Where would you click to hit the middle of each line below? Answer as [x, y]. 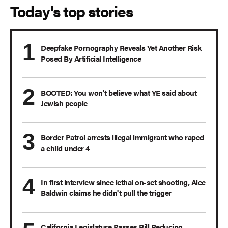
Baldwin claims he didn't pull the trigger [106, 193]
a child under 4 [65, 148]
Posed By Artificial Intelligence [91, 59]
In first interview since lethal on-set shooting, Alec [123, 182]
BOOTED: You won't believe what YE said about [119, 93]
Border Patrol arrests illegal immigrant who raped [122, 137]
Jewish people [64, 103]
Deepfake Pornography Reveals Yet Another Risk [121, 48]
